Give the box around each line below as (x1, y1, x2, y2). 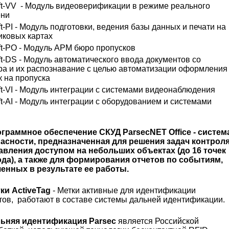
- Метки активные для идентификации (51, 186, 196, 195)
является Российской (116, 217, 199, 225)
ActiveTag (12, 186, 51, 195)
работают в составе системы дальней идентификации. (17, 195, 225, 204)
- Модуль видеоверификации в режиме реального (20, 2, 210, 10)
